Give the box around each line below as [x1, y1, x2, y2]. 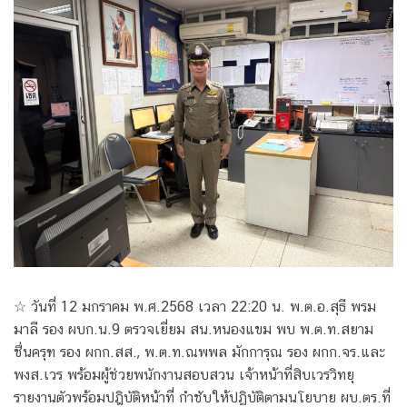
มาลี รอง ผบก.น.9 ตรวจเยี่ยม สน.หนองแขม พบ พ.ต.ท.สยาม [14, 320, 373, 338]
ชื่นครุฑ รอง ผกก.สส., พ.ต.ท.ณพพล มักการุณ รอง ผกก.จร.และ [14, 342, 385, 361]
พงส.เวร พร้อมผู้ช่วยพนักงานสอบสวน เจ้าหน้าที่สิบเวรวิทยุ [14, 365, 354, 383]
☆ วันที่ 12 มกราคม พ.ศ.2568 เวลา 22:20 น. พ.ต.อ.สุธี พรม [14, 297, 376, 315]
